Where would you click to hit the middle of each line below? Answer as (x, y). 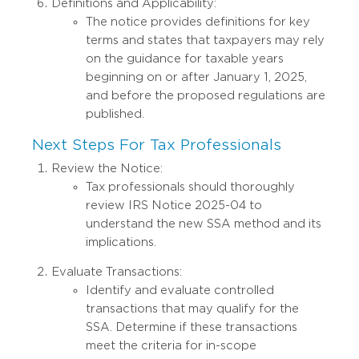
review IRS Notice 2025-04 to (174, 206)
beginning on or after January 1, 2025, (196, 77)
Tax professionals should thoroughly (190, 187)
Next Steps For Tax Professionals (157, 144)
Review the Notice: (107, 169)
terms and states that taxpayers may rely (205, 40)
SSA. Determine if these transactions (192, 327)
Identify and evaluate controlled (180, 290)
